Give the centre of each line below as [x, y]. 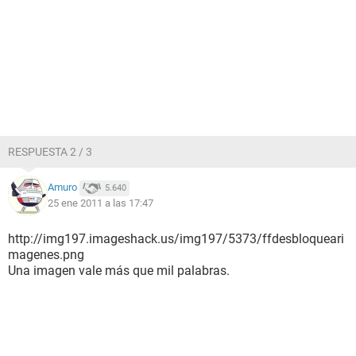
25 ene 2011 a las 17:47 [101, 203]
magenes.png [46, 255]
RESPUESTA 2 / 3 [50, 152]
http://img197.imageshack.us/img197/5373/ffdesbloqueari [176, 239]
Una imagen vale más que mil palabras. [119, 271]
